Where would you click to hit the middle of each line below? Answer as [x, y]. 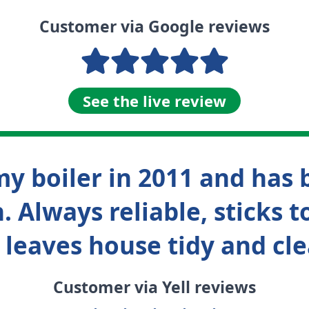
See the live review [154, 101]
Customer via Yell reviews [154, 287]
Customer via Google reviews [154, 26]
